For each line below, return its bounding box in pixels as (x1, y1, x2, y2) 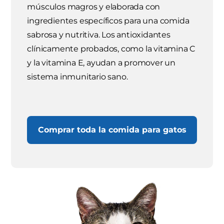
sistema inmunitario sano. (27, 71, 128, 81)
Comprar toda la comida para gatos (37, 124, 186, 134)
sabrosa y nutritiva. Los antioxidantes (27, 29, 170, 39)
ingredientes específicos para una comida (27, 15, 189, 25)
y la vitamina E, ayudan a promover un (27, 57, 176, 67)
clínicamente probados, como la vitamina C (27, 43, 195, 53)
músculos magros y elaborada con (27, 1, 160, 11)
